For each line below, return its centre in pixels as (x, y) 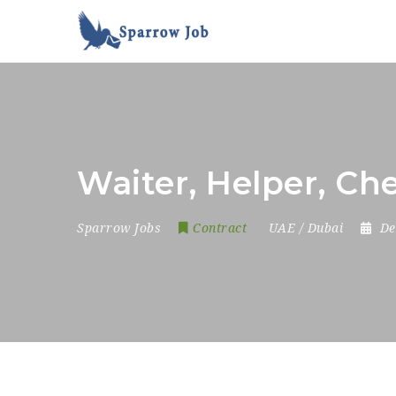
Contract (220, 228)
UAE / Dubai (305, 228)
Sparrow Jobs (119, 228)
